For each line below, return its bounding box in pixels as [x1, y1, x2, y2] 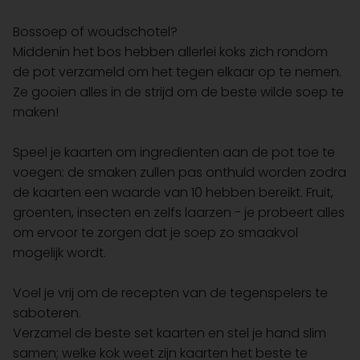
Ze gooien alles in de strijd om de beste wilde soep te [13, 83, 344, 102]
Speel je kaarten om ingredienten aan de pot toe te [13, 143, 335, 162]
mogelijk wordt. [13, 243, 106, 263]
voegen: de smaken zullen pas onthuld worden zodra [13, 163, 346, 182]
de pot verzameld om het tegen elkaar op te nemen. [13, 63, 342, 82]
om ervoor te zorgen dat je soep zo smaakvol [13, 223, 298, 243]
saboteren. [13, 304, 81, 323]
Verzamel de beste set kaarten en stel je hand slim [13, 324, 326, 343]
